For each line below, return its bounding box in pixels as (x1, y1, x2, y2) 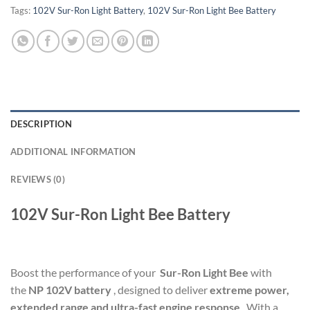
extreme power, (210, 283, 289, 297)
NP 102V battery (28, 283, 111, 297)
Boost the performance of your (10, 266, 160, 280)
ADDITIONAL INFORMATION (10, 146, 136, 158)
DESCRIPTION (10, 118, 72, 130)
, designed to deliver (111, 283, 210, 297)
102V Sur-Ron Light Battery (33, 5, 143, 17)
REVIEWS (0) (10, 174, 65, 185)
